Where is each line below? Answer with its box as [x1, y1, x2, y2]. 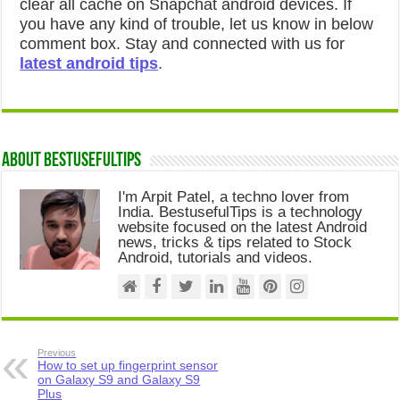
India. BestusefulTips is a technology [118, 204, 363, 221]
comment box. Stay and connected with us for [20, 35, 346, 53]
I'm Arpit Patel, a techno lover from [118, 188, 350, 205]
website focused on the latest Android [118, 219, 368, 236]
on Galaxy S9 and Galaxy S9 [37, 372, 201, 387]
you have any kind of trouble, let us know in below [20, 15, 374, 33]
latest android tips [20, 54, 159, 72]
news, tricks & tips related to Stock [118, 234, 353, 251]
